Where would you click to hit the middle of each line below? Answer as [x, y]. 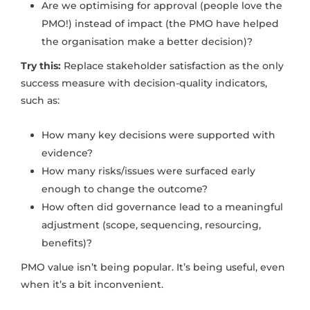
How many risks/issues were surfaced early [148, 171]
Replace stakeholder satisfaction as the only [174, 66]
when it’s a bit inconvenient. [92, 285]
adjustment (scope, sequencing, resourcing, [151, 225]
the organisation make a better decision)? [147, 42]
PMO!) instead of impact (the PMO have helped [160, 24]
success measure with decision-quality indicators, [144, 83]
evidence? [67, 153]
